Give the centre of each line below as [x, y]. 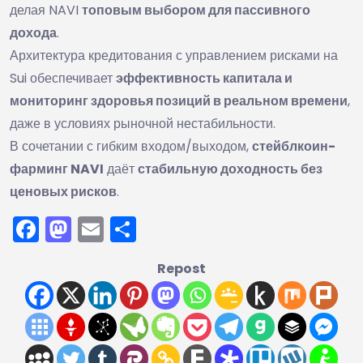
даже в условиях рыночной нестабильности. [143, 123]
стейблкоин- [294, 146]
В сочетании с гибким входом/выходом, [131, 146]
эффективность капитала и [204, 78]
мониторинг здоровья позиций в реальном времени [179, 100]
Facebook [100, 228]
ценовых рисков [63, 191]
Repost [181, 268]
